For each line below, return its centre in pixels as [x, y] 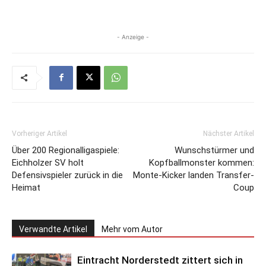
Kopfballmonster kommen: [202, 162]
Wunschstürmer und [214, 150]
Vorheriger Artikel [39, 133]
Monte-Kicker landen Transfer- [194, 175]
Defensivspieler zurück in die [67, 175]
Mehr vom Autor [132, 229]
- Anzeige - [133, 37]
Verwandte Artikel [53, 229]
